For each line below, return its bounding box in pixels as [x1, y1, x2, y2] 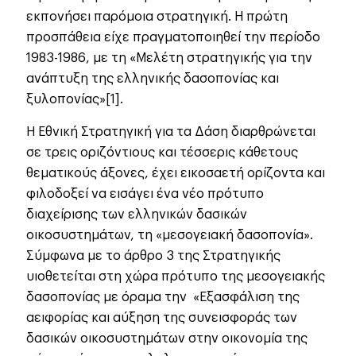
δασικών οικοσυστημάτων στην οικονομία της [26, 332, 308, 346]
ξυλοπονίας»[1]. [26, 93, 123, 106]
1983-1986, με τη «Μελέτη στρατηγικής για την [26, 52, 312, 65]
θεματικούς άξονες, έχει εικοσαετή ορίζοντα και [26, 167, 325, 180]
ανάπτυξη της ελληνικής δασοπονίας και [26, 72, 279, 86]
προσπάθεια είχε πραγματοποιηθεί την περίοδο [26, 31, 320, 44]
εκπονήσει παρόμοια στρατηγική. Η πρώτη [26, 10, 288, 24]
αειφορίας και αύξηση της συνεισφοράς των [26, 311, 297, 325]
